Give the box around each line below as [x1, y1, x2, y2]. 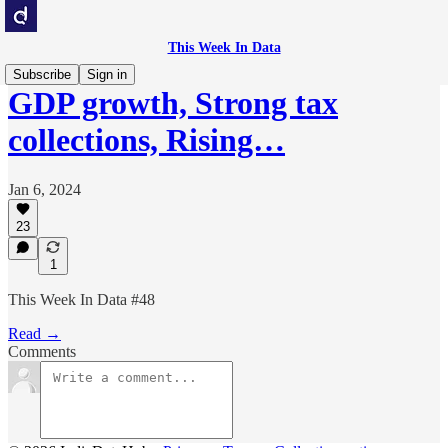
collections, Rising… [8, 122, 285, 159]
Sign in [87, 67, 127, 82]
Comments [8, 343, 76, 360]
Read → [8, 325, 61, 342]
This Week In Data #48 [8, 291, 155, 308]
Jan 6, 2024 [8, 180, 81, 198]
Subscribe [13, 67, 71, 82]
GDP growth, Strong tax [8, 85, 338, 122]
